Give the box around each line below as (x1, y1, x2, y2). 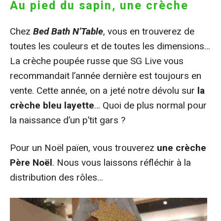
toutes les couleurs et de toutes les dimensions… (10, 40, 210, 52)
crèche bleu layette (10, 99, 94, 111)
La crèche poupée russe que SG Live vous (10, 55, 184, 67)
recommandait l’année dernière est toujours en (10, 70, 201, 81)
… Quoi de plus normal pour (94, 99, 207, 111)
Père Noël (10, 156, 52, 168)
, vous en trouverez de (103, 25, 194, 37)
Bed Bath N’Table (33, 25, 103, 37)
